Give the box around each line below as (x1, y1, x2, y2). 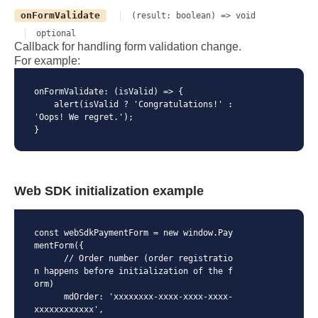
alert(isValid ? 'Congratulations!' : (34, 99, 54, 109)
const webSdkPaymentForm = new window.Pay (34, 228, 233, 238)
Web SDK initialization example (14, 183, 204, 198)
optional (36, 28, 76, 38)
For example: (14, 54, 80, 67)
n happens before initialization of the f (34, 266, 233, 277)
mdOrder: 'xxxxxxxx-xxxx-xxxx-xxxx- (34, 292, 64, 302)
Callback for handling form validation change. (14, 40, 241, 53)
